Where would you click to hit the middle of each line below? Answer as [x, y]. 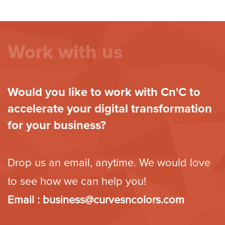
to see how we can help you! [77, 181]
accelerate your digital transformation [110, 108]
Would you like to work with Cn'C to [104, 92]
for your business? [57, 125]
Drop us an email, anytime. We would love [109, 163]
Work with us [65, 52]
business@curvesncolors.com [114, 200]
